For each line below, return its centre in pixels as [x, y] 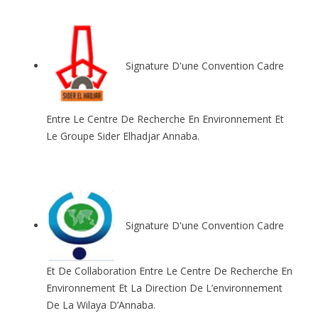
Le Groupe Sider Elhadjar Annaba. [123, 136]
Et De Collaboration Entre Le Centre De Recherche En [169, 271]
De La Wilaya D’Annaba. [101, 305]
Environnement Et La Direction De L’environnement [164, 288]
